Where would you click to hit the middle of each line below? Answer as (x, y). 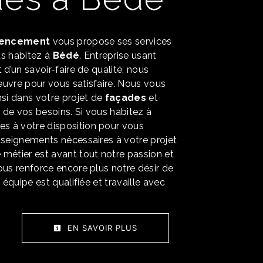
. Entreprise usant (118, 55)
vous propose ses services (111, 41)
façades (126, 98)
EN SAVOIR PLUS (101, 228)
